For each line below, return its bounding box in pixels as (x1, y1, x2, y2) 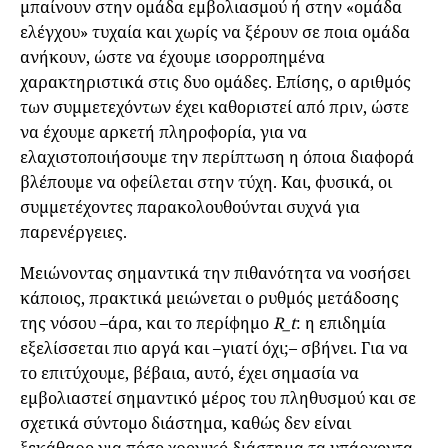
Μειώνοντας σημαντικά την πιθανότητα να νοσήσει (20, 262, 410, 285)
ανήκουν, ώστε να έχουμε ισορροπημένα (20, 46, 325, 69)
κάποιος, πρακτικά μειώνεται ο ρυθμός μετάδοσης (20, 287, 399, 310)
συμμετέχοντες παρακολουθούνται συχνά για (20, 196, 360, 219)
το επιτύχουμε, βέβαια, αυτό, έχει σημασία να (20, 362, 359, 385)
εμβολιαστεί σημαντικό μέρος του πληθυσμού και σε (20, 387, 416, 410)
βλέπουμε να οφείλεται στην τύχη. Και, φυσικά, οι (20, 171, 392, 194)
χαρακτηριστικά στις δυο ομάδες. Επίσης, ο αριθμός (20, 71, 411, 94)
